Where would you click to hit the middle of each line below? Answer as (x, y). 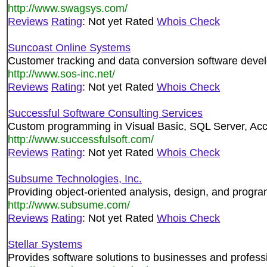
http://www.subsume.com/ (69, 205)
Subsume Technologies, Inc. (75, 178)
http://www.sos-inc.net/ (61, 74)
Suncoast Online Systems (69, 47)
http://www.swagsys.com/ (68, 8)
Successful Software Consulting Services (105, 113)
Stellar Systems (45, 244)
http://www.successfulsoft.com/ (81, 139)
